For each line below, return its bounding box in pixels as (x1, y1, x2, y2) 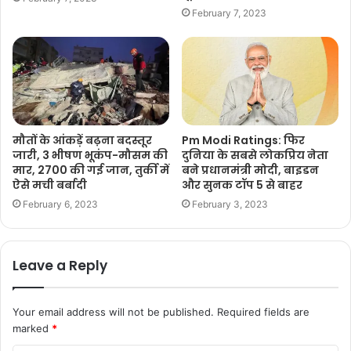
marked (13, 321, 52, 335)
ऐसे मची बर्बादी (13, 176, 87, 193)
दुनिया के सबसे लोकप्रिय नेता (182, 147, 328, 163)
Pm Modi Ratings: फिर (182, 132, 305, 148)
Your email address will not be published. (13, 305, 214, 318)
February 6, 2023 (23, 197, 98, 210)
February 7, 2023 (192, 7, 266, 20)
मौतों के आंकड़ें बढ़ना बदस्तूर (13, 132, 152, 148)
